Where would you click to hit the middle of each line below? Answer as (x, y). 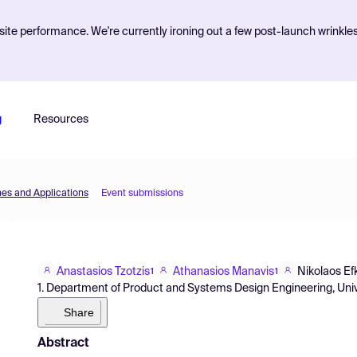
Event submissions (142, 194)
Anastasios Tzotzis (103, 271)
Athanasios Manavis (224, 271)
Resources (61, 120)
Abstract (63, 343)
